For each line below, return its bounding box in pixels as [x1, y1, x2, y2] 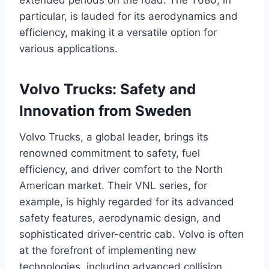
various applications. [19, 42, 118, 55]
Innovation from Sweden [19, 101, 192, 119]
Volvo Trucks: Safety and [19, 80, 196, 98]
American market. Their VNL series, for [19, 179, 207, 192]
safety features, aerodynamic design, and [19, 211, 221, 224]
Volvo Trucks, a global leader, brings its [19, 130, 208, 143]
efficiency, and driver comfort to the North [19, 163, 223, 175]
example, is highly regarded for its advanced [19, 195, 234, 208]
